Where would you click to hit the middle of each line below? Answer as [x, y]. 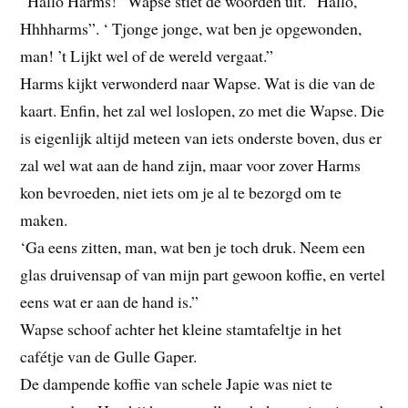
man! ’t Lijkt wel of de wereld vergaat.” [147, 55]
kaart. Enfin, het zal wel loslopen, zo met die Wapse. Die [203, 110]
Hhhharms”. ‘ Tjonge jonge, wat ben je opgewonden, [191, 28]
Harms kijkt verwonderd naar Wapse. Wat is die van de [198, 82]
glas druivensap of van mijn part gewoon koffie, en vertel [203, 274]
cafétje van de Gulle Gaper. [109, 356]
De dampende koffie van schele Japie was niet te [177, 383]
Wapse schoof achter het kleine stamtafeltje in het [181, 328]
